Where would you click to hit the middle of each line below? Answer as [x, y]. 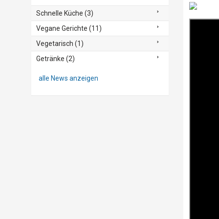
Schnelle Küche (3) [65, 13]
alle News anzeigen [68, 78]
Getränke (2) [55, 59]
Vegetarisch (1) [60, 44]
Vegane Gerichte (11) [69, 28]
